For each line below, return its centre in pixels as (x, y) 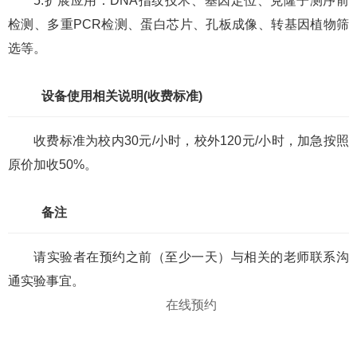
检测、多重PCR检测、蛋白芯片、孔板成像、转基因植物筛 (178, 24)
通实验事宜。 (46, 281)
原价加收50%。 (53, 165)
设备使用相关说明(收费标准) (122, 96)
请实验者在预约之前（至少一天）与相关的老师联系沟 (191, 257)
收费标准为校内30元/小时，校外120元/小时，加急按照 (191, 141)
